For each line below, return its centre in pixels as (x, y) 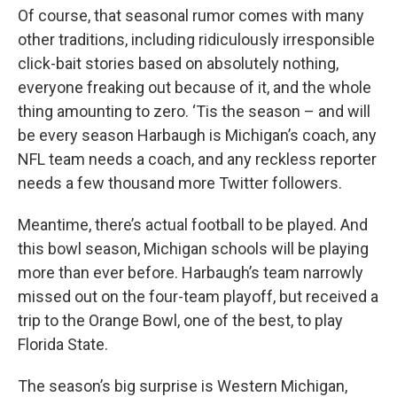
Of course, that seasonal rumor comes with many (191, 16)
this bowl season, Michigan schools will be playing (193, 249)
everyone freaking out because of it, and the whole (195, 87)
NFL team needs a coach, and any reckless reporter (197, 159)
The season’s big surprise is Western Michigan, (183, 386)
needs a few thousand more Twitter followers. (180, 183)
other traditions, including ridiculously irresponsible (196, 39)
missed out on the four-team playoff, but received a (198, 296)
